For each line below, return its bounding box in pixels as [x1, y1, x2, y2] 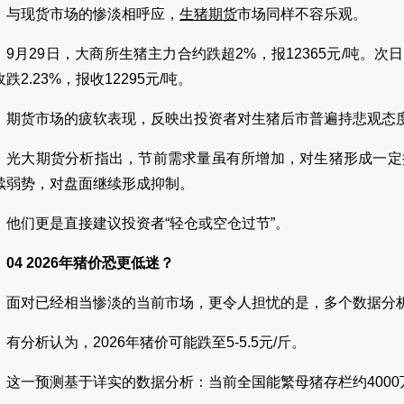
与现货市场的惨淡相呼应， [6, 6, 179, 22]
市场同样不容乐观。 [237, 6, 367, 22]
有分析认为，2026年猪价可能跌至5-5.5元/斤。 [6, 335, 306, 350]
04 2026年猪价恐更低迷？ [6, 255, 174, 271]
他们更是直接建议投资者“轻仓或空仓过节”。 [6, 216, 289, 231]
